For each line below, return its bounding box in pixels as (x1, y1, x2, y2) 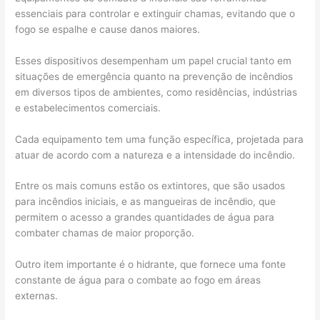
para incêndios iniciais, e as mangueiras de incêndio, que (15, 196, 276, 208)
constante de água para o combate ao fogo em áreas (15, 274, 261, 286)
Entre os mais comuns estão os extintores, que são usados (15, 180, 286, 192)
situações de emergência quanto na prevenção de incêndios (15, 70, 294, 82)
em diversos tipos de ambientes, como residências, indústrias (15, 86, 298, 98)
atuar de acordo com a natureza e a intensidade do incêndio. (15, 149, 299, 161)
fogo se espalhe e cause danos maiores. (15, 23, 204, 35)
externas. (15, 290, 59, 302)
